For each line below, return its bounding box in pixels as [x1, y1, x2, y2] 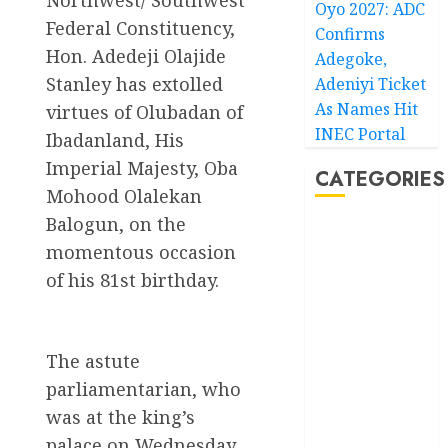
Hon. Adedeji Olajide [46, 43, 226, 68]
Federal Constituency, [46, 15, 235, 40]
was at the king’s [46, 404, 195, 429]
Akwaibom [326, 226, 396, 250]
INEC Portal [315, 122, 406, 145]
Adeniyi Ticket [315, 72, 427, 95]
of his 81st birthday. [46, 267, 219, 292]
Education [326, 414, 393, 438]
